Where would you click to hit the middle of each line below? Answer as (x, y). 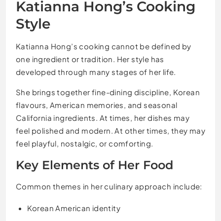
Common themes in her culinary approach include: (109, 186)
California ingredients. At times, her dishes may (103, 118)
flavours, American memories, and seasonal (97, 105)
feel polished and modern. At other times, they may (110, 131)
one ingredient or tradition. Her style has (90, 59)
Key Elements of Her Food (94, 165)
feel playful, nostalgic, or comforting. (85, 144)
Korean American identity (74, 208)
